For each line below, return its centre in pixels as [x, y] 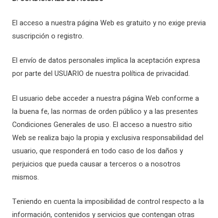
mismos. [26, 177]
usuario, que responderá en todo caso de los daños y [98, 151]
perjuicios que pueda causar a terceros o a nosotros [96, 164]
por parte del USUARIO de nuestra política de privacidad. [101, 74]
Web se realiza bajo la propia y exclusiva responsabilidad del [108, 138]
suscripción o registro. [48, 36]
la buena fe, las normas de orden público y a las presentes [105, 111]
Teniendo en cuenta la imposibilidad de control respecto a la [108, 202]
